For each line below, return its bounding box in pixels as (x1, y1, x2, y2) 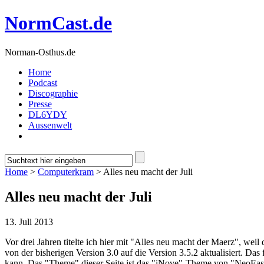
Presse (28, 98, 52, 109)
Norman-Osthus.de (5, 47, 75, 57)
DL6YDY (28, 109, 67, 120)
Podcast (28, 77, 57, 88)
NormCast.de (5, 12, 112, 34)
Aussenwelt (28, 120, 72, 130)
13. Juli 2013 (5, 216, 53, 227)
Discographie (28, 88, 78, 98)
